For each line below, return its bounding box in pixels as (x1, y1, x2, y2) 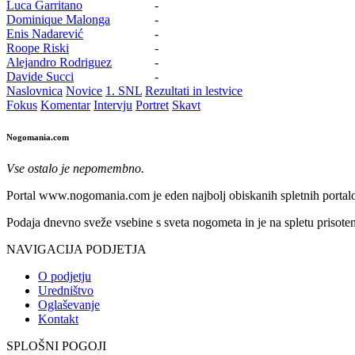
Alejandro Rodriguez (6, 55, 112, 69)
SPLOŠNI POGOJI (6, 338, 106, 353)
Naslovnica (6, 83, 63, 97)
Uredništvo (38, 283, 94, 297)
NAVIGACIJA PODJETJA (6, 242, 147, 256)
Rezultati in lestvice (145, 83, 242, 97)
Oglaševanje (38, 297, 100, 311)
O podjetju (38, 269, 91, 283)
